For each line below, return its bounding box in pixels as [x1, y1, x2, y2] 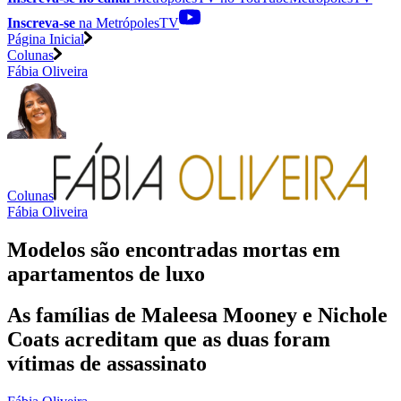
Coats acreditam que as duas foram [7, 328, 330, 352]
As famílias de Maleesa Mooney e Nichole [7, 303, 388, 328]
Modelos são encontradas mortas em [7, 237, 340, 261]
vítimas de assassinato [7, 352, 207, 376]
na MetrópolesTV [75, 14, 179, 30]
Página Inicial [7, 30, 84, 47]
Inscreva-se [7, 14, 75, 30]
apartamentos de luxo [7, 261, 205, 286]
